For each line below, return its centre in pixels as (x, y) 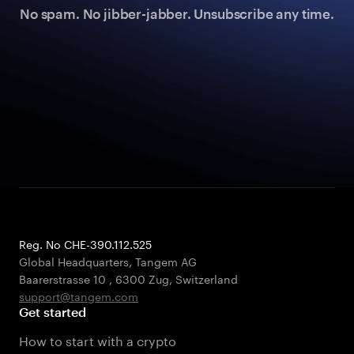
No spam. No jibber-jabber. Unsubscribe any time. (177, 13)
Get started (53, 312)
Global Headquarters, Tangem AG (108, 261)
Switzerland (207, 278)
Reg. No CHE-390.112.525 (85, 243)
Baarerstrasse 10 (64, 278)
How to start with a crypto (98, 339)
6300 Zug (142, 278)
